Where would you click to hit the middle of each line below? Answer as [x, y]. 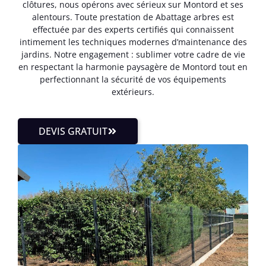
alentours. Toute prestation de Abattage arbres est [133, 17]
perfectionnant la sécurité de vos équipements [133, 79]
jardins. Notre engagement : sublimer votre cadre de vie [133, 54]
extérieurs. [133, 91]
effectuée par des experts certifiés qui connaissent [133, 29]
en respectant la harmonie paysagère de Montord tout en [133, 66]
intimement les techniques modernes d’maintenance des [133, 42]
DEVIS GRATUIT [73, 131]
